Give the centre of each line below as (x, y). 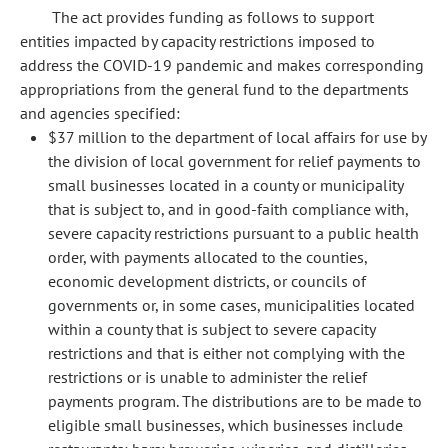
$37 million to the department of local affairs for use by (237, 137)
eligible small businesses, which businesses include (225, 425)
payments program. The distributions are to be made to (235, 401)
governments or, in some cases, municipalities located (231, 305)
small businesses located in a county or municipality (225, 185)
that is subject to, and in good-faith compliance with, (228, 209)
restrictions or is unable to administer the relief (207, 377)
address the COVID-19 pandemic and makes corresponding (222, 65)
